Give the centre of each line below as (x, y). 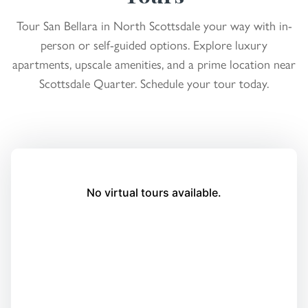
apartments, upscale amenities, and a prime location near (154, 65)
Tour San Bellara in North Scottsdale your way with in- (154, 26)
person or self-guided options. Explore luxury (154, 45)
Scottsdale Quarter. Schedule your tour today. (154, 84)
